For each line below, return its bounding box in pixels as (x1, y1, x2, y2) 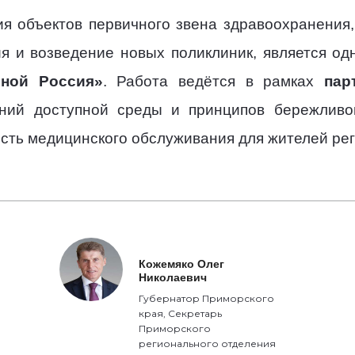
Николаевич (139, 271, 208, 284)
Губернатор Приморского (139, 292, 275, 304)
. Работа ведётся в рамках (102, 73, 325, 90)
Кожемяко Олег (139, 258, 225, 270)
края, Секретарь (139, 307, 223, 319)
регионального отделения (139, 338, 277, 349)
